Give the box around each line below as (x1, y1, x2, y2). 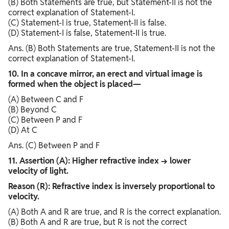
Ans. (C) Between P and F (8, 140, 100, 151)
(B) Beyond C (8, 104, 57, 116)
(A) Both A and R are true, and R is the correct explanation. (8, 207, 221, 218)
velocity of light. (8, 166, 68, 177)
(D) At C (8, 125, 37, 136)
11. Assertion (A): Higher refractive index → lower (8, 155, 191, 167)
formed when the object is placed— (8, 79, 141, 90)
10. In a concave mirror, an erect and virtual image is (8, 68, 202, 80)
